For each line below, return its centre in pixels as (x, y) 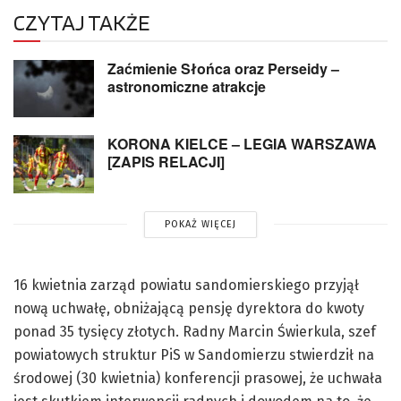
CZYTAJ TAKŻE (81, 22)
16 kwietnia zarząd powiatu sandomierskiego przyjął (186, 285)
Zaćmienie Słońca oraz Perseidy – (223, 68)
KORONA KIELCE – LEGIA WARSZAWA (242, 144)
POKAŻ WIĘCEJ (200, 224)
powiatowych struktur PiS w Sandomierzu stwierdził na (194, 354)
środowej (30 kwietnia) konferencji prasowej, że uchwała (198, 378)
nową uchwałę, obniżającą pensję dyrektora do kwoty (189, 308)
